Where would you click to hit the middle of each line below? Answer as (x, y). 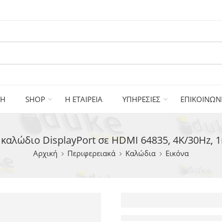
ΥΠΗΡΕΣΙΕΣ (141, 99)
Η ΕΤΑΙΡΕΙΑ (84, 99)
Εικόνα (177, 153)
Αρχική (45, 153)
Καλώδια (140, 153)
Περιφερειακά (91, 153)
